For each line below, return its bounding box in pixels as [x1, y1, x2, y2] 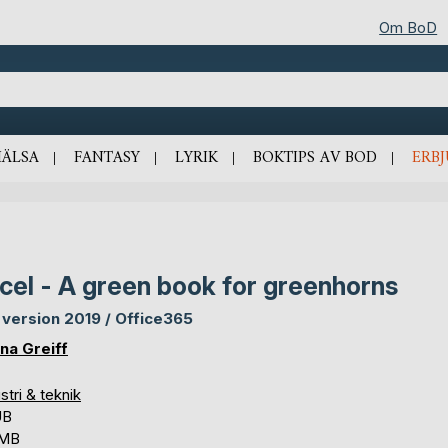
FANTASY [73, 143, 140, 172]
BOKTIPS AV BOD [252, 143, 377, 172]
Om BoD [379, 17, 438, 37]
